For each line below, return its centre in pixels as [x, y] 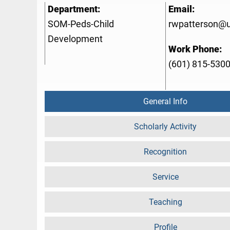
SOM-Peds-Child [81, 24]
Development [75, 39]
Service [165, 177]
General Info [165, 102]
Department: [74, 9]
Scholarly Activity [165, 127]
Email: [181, 9]
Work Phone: [195, 50]
